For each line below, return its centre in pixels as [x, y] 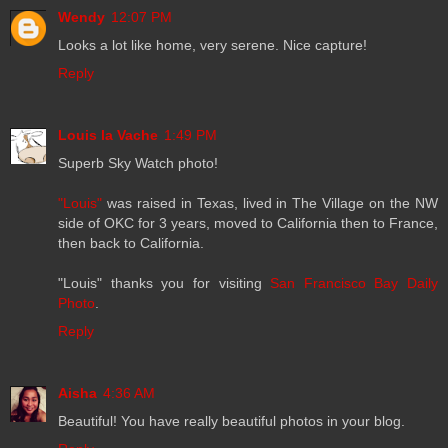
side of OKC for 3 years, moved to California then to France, [248, 223]
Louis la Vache [108, 135]
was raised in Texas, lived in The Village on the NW [272, 203]
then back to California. [131, 243]
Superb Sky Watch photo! [138, 163]
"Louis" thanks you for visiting [164, 283]
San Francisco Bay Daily [354, 283]
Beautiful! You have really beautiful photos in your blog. [231, 421]
